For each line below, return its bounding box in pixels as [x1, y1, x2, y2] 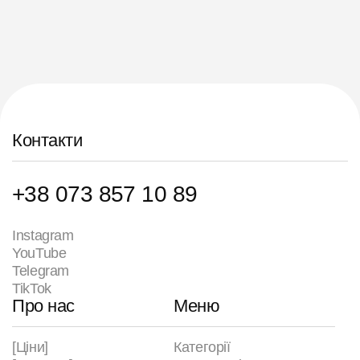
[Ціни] [12, 339, 48, 356]
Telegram [12, 263, 70, 280]
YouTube [12, 245, 67, 262]
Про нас [12, 296, 75, 317]
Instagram [12, 227, 74, 244]
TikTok [12, 280, 51, 297]
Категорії [174, 339, 231, 356]
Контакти [12, 130, 83, 151]
